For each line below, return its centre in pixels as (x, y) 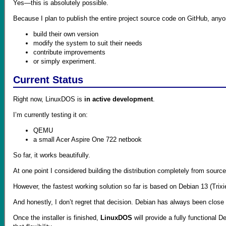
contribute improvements (69, 52)
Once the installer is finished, (57, 217)
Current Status (48, 80)
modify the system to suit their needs (88, 43)
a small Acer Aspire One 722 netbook (88, 139)
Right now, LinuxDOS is (49, 99)
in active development (119, 99)
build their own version (66, 34)
